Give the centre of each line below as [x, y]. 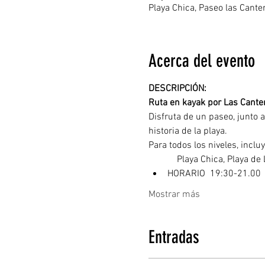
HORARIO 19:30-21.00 [214, 174]
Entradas [174, 237]
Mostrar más [174, 195]
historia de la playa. [188, 131]
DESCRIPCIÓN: [178, 89]
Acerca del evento [201, 61]
